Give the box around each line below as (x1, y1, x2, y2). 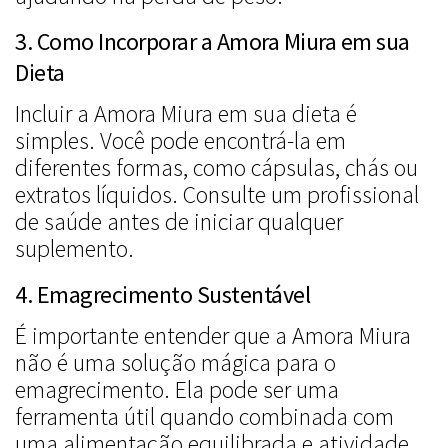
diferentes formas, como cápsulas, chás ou (15, 152, 418, 184)
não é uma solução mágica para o (15, 347, 336, 379)
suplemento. (15, 233, 134, 265)
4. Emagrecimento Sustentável (15, 279, 310, 311)
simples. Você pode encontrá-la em (15, 125, 346, 157)
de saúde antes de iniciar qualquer (15, 206, 343, 238)
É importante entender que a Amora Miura (15, 320, 411, 352)
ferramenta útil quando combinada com (15, 401, 394, 433)
